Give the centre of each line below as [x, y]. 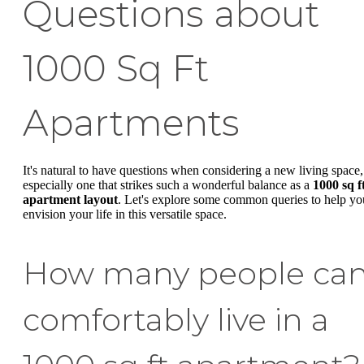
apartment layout [70, 200]
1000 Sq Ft [116, 69]
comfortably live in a [176, 320]
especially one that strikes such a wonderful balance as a [168, 185]
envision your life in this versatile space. [125, 214]
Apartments [131, 123]
